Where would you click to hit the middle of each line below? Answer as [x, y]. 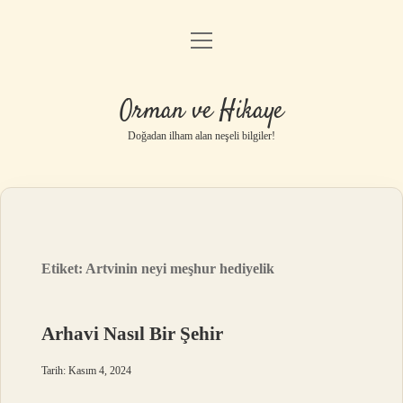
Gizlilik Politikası [201, 90]
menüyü [218, 39]
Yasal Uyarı [201, 136]
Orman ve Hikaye [201, 112]
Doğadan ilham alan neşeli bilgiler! [201, 136]
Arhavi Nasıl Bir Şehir [133, 334]
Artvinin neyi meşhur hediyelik [180, 269]
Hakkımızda [201, 182]
